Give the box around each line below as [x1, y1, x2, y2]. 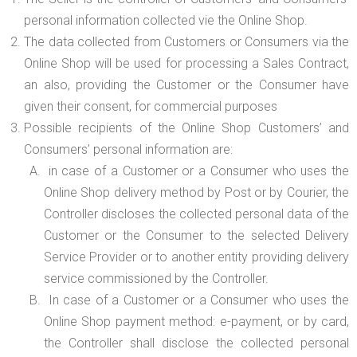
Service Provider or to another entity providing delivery [44, 249, 349, 265]
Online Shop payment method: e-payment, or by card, [44, 314, 349, 330]
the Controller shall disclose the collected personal [44, 335, 349, 351]
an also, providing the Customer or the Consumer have [24, 77, 349, 93]
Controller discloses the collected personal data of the [44, 206, 349, 222]
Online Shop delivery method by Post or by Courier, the [44, 185, 349, 201]
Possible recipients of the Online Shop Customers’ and [24, 120, 349, 136]
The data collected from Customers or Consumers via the [24, 34, 349, 50]
